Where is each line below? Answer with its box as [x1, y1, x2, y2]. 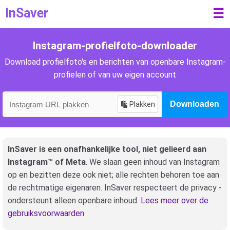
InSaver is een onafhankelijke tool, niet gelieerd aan [8, 144, 206, 154]
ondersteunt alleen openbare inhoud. [8, 196, 141, 205]
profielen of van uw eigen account [54, 70, 176, 80]
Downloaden [170, 100, 219, 108]
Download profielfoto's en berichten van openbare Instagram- [4, 57, 226, 67]
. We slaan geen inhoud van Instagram [86, 157, 220, 167]
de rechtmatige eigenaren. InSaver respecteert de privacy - [8, 183, 222, 193]
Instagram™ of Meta [8, 157, 86, 167]
